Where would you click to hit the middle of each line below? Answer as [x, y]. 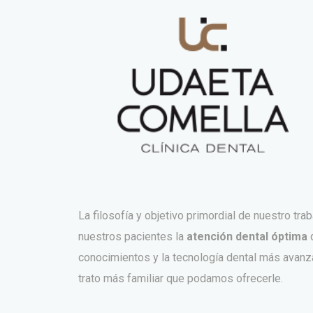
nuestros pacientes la [132, 237]
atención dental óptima [248, 237]
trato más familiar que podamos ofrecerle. [181, 279]
